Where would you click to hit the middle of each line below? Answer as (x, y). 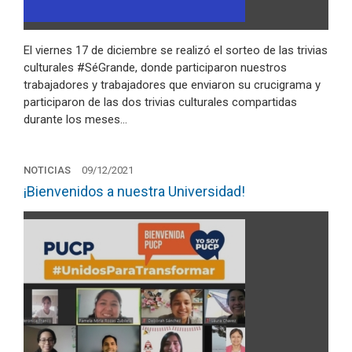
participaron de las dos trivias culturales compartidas (160, 102)
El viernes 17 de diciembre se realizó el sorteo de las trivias (176, 50)
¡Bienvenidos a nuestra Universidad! (134, 191)
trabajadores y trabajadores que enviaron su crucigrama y (172, 85)
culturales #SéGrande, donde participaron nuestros (155, 68)
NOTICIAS (47, 170)
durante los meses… (75, 119)
